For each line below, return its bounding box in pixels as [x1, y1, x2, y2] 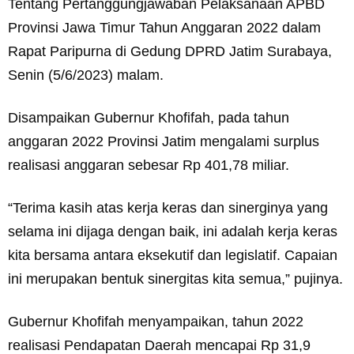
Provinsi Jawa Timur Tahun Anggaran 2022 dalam [8, 20, 321, 36]
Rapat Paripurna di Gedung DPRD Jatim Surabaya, [8, 43, 332, 59]
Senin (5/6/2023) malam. [8, 67, 164, 83]
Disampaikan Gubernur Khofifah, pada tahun [8, 110, 289, 126]
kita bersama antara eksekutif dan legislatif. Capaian [8, 247, 337, 263]
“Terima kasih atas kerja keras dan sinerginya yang [8, 200, 328, 216]
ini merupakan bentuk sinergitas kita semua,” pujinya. [8, 271, 343, 287]
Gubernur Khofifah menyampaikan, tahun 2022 [8, 314, 303, 330]
